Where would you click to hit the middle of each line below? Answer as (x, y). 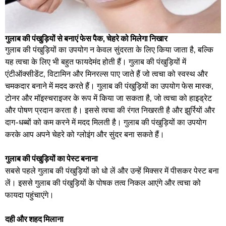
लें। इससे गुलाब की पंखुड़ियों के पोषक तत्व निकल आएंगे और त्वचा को (103, 182)
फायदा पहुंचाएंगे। (30, 194)
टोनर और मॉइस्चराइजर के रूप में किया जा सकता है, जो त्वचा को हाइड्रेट (108, 97)
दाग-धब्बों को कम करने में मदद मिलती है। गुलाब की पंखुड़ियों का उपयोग (106, 122)
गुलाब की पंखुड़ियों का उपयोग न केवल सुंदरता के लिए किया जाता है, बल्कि (109, 49)
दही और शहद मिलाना (34, 218)
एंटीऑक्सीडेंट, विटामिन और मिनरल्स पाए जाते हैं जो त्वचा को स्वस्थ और (106, 73)
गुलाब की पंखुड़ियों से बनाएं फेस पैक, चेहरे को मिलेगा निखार (86, 38)
